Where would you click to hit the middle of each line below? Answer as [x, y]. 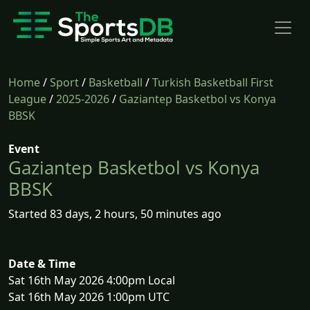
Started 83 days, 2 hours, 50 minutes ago [115, 214]
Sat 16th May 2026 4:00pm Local [92, 280]
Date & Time [42, 264]
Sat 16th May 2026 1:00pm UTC [89, 297]
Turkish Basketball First [213, 82]
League [27, 99]
